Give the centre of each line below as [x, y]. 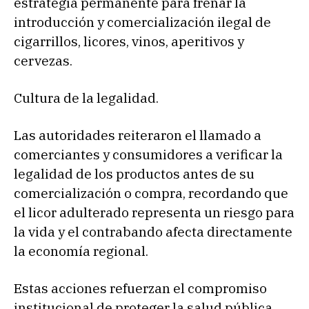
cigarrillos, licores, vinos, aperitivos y [129, 42]
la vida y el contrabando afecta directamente [153, 232]
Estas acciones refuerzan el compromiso [140, 289]
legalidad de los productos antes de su [134, 174]
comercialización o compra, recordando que [151, 193]
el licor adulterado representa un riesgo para [154, 213]
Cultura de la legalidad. [86, 98]
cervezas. [43, 61]
